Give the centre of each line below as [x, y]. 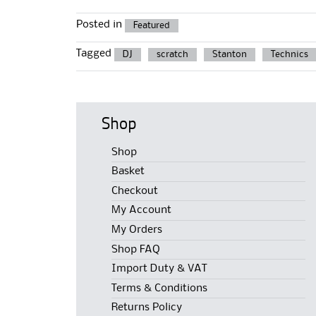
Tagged [95, 54]
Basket [128, 172]
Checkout [135, 192]
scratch [172, 54]
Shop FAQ [136, 249]
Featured [152, 25]
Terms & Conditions [160, 288]
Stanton [230, 54]
